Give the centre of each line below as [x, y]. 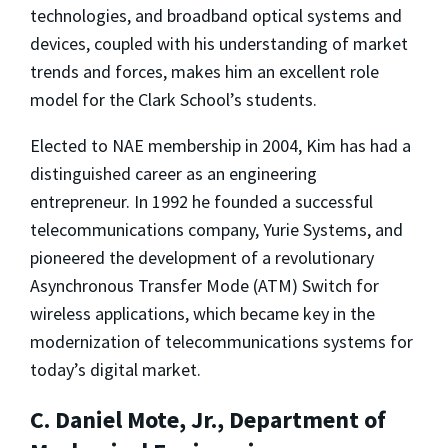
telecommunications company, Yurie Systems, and [216, 229]
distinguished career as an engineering [173, 173]
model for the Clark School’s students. [173, 99]
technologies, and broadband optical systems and [216, 15]
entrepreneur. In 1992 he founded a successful [201, 201]
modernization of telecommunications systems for [221, 341]
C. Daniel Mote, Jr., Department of [208, 419]
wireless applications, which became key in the [202, 313]
